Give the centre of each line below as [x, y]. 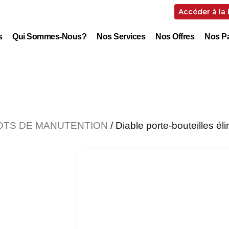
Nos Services [121, 37]
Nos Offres [175, 37]
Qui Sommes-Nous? [50, 37]
